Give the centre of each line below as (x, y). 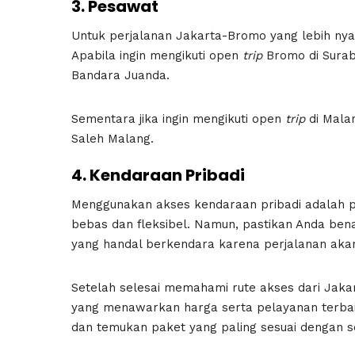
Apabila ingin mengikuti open (157, 55)
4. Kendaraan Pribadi (158, 176)
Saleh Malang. (115, 138)
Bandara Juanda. (120, 75)
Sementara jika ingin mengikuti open (178, 118)
